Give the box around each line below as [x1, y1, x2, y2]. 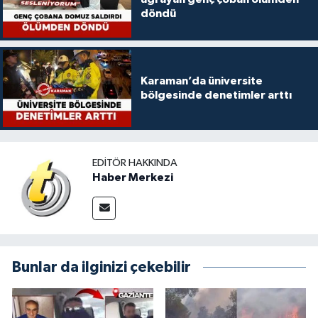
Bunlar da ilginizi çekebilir [12, 259, 191, 275]
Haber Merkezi [92, 172, 173, 184]
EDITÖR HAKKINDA [92, 158, 177, 169]
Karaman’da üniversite [140, 75, 263, 87]
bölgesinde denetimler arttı [140, 89, 292, 102]
